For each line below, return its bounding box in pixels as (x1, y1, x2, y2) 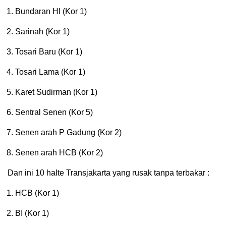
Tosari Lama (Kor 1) (15, 67, 85, 76)
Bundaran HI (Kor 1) (15, 7, 87, 16)
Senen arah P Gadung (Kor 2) (15, 128, 122, 137)
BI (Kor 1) (15, 208, 49, 217)
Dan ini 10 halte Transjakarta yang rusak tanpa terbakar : (8, 168, 209, 177)
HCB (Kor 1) (15, 188, 59, 197)
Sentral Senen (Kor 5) (15, 107, 93, 117)
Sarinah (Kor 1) (15, 27, 70, 36)
